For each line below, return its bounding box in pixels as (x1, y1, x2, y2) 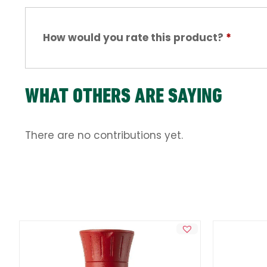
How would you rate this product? (42, 30, 226, 45)
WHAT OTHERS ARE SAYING (25, 82, 222, 108)
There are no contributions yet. (25, 128, 183, 142)
